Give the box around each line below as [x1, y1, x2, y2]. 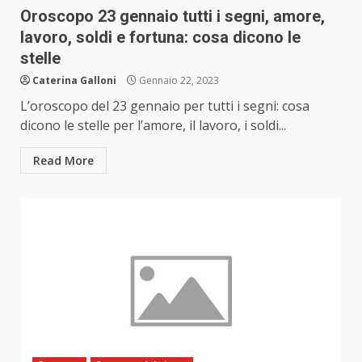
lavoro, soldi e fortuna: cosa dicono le [20, 27, 301, 48]
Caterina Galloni [32, 74, 116, 88]
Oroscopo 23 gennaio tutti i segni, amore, [20, 6, 325, 27]
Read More [33, 153, 94, 169]
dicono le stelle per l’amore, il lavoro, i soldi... [20, 116, 286, 135]
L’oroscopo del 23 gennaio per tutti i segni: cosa [20, 97, 309, 116]
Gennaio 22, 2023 [137, 74, 219, 88]
